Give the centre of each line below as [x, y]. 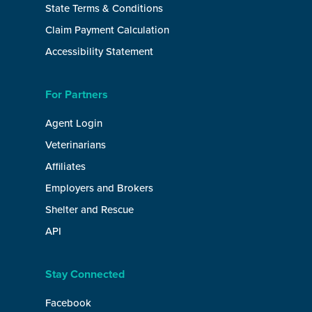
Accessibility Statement [99, 52]
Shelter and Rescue [89, 210]
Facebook [68, 303]
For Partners [77, 95]
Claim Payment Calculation [107, 30]
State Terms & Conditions [104, 8]
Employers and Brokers [99, 188]
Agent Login [74, 123]
